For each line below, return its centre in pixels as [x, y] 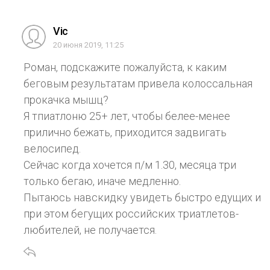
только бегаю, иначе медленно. [102, 181]
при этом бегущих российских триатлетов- [131, 213]
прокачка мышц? [66, 99]
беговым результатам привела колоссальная [138, 83]
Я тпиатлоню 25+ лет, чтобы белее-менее [127, 116]
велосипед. [52, 148]
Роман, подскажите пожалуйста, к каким [125, 67]
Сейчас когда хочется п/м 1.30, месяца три [130, 165]
